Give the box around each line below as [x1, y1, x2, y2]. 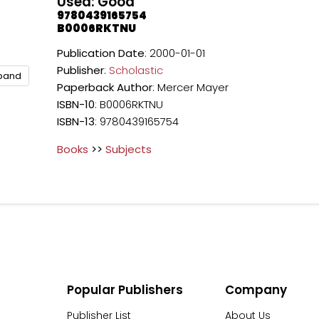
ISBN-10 [57, 97, 95, 112]
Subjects [105, 142, 152, 157]
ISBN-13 [57, 114, 95, 129]
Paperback [57, 80, 115, 95]
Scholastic [109, 63, 164, 78]
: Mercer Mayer [152, 80, 229, 95]
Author [117, 80, 153, 95]
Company [224, 281, 287, 299]
